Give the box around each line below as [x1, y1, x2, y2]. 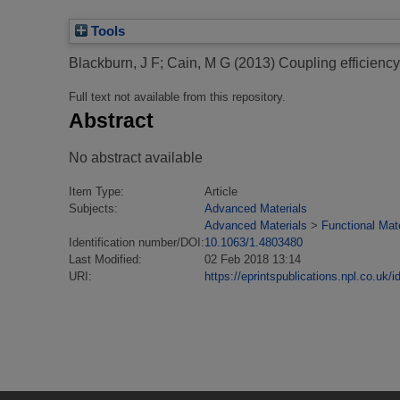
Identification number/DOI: [69, 235, 204, 249]
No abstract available [69, 149, 203, 165]
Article [204, 184, 237, 198]
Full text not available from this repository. [69, 90, 286, 104]
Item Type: [69, 184, 124, 198]
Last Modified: [69, 252, 142, 266]
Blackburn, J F [69, 55, 160, 71]
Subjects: [69, 201, 118, 215]
